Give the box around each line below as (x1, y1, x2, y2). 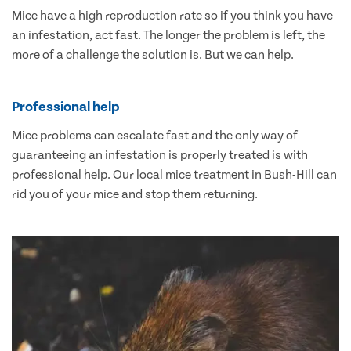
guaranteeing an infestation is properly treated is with (12, 148, 308, 163)
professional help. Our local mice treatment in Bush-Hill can (12, 168, 337, 183)
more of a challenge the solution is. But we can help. (12, 48, 294, 63)
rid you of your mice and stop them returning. (12, 187, 258, 202)
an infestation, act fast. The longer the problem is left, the (12, 28, 325, 43)
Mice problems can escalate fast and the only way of (12, 128, 298, 143)
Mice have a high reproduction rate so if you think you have (12, 9, 333, 24)
